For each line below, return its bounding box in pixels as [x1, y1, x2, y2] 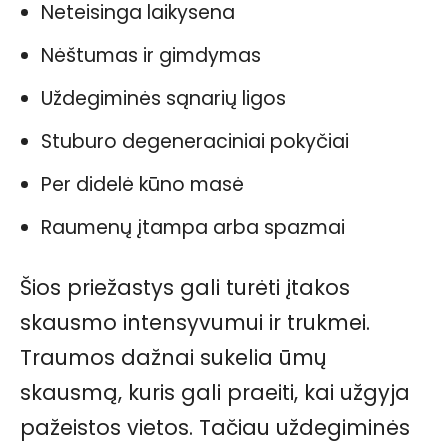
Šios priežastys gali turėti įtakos [20, 273, 350, 303]
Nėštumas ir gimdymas [41, 42, 261, 70]
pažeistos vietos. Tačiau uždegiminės [20, 413, 410, 443]
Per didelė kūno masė [41, 171, 244, 199]
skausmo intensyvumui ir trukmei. [20, 308, 370, 338]
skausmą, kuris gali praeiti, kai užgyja [20, 378, 410, 408]
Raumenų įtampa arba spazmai [41, 214, 345, 242]
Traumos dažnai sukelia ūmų [20, 343, 327, 373]
